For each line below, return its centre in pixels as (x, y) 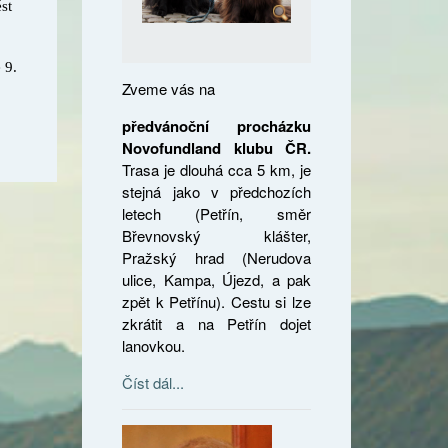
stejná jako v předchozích (216, 191)
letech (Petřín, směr (216, 213)
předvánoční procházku (216, 125)
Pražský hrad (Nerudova (216, 257)
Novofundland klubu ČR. (216, 147)
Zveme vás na (169, 88)
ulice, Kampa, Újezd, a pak (216, 279)
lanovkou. (154, 345)
